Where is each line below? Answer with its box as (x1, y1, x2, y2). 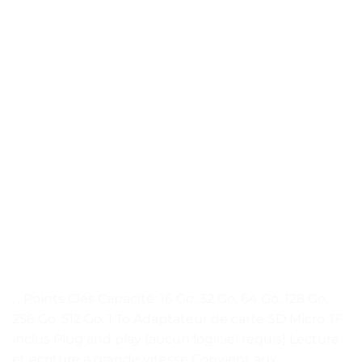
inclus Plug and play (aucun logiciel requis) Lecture (12, 330, 339, 347)
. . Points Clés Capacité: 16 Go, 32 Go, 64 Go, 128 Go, (12, 290, 328, 306)
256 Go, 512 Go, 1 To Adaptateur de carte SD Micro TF (12, 310, 343, 326)
